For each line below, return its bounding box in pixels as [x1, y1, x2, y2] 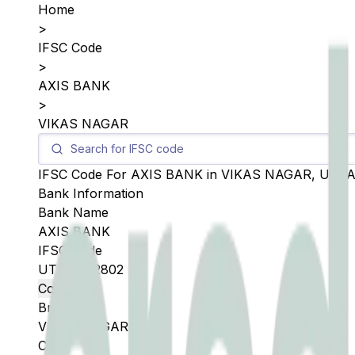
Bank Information [38, 185, 143, 201]
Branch [38, 300, 82, 315]
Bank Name [38, 204, 109, 220]
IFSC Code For [38, 166, 131, 182]
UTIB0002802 [38, 261, 124, 277]
